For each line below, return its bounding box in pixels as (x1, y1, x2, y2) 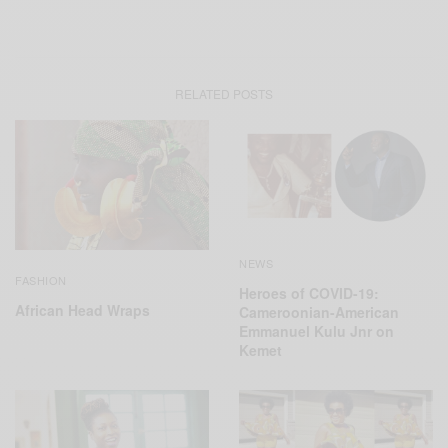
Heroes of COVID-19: (239, 282, 379, 303)
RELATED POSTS (175, 85, 273, 103)
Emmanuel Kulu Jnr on (239, 320, 394, 341)
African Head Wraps (15, 299, 150, 320)
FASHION (15, 271, 67, 288)
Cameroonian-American (239, 301, 399, 322)
